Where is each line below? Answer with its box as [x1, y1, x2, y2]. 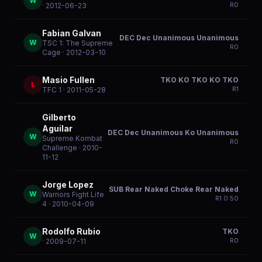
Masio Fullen [42, 75, 95, 85]
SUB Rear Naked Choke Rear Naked [109, 185, 239, 194]
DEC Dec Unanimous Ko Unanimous [108, 127, 239, 137]
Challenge [42, 143, 77, 152]
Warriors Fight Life [42, 190, 104, 199]
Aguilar [42, 123, 73, 133]
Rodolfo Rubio [42, 226, 101, 236]
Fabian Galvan [42, 28, 101, 38]
